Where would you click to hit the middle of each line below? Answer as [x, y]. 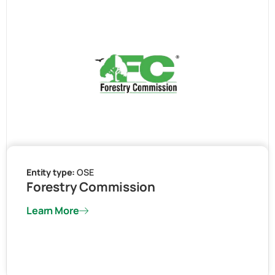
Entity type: [52, 172]
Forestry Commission [91, 187]
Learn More [53, 211]
